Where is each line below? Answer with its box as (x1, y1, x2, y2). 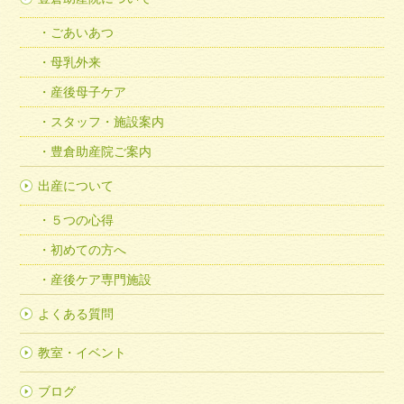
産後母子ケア (50, 85, 127, 100)
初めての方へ (50, 243, 127, 258)
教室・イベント (38, 345, 127, 361)
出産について (38, 179, 115, 194)
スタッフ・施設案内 (50, 115, 165, 130)
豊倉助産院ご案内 (50, 144, 152, 160)
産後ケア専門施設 (50, 272, 152, 288)
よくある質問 (38, 307, 115, 322)
